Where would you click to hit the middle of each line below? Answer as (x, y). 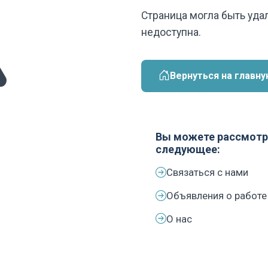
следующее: (188, 149)
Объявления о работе (217, 195)
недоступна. (171, 32)
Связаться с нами (207, 173)
